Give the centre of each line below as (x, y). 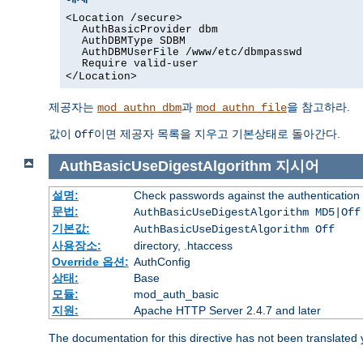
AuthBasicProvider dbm (149, 29)
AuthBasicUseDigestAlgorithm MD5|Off (247, 213)
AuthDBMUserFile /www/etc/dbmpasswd (192, 52)
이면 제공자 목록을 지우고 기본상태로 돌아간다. (217, 133)
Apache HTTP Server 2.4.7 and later (227, 311)
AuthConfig (162, 262)
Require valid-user (140, 63)
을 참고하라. (318, 107)
